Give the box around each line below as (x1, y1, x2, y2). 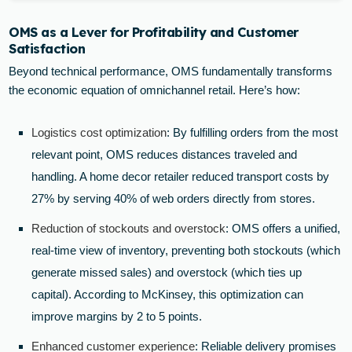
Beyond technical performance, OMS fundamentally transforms (9, 64, 333, 79)
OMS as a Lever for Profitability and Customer (9, 23, 299, 40)
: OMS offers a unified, (225, 222, 341, 236)
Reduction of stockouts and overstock (31, 222, 226, 236)
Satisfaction (9, 39, 86, 57)
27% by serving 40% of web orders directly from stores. (31, 192, 316, 206)
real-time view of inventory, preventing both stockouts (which (31, 244, 341, 258)
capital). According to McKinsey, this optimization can (31, 288, 304, 302)
